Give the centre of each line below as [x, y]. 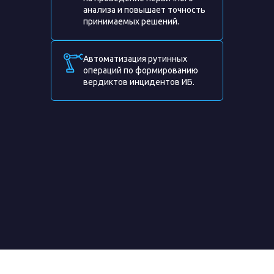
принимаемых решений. [131, 21]
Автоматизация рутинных [135, 59]
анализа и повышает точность [144, 10]
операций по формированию [141, 70]
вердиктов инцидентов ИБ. [139, 82]
